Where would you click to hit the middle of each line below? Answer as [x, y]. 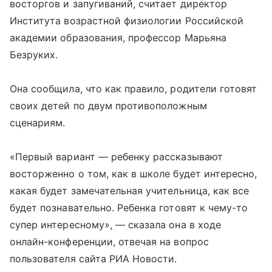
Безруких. [34, 55]
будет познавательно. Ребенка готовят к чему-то [129, 208]
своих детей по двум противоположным [108, 106]
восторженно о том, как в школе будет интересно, [134, 174]
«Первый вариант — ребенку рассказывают [116, 157]
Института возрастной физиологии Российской [127, 21]
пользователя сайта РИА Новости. [93, 259]
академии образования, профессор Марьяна [118, 38]
